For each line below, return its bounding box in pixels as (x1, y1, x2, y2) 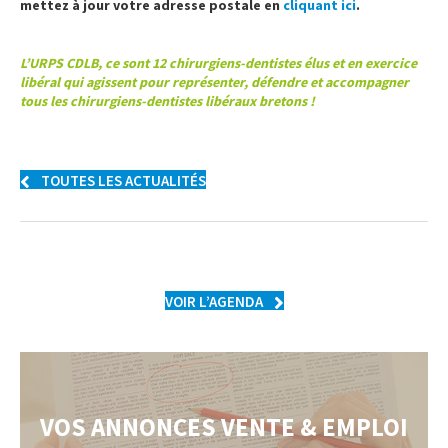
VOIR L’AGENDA (164, 292, 263, 312)
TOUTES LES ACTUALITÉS (41, 171, 206, 191)
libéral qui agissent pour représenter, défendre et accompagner (20, 73, 409, 92)
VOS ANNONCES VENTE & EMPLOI (40, 411, 408, 444)
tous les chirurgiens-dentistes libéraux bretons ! (20, 92, 315, 111)
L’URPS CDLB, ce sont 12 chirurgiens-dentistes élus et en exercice (20, 54, 417, 73)
